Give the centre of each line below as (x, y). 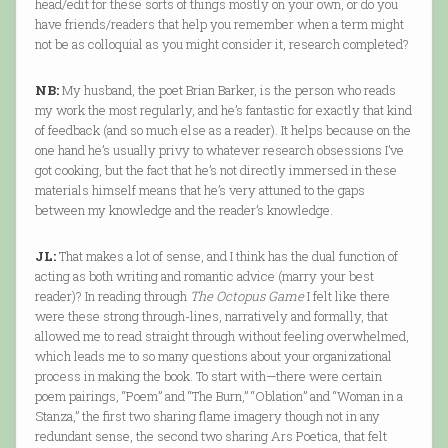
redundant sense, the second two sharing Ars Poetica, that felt (210, 436)
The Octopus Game (246, 296)
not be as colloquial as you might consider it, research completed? (221, 44)
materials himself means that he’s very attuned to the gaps (199, 190)
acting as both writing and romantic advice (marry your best (204, 276)
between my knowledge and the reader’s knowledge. (183, 210)
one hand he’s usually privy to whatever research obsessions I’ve (219, 150)
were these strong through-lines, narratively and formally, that (211, 316)
